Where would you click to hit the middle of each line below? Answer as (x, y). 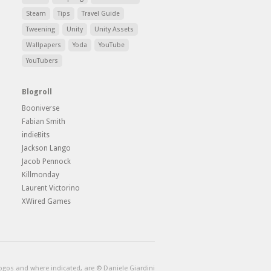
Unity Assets (116, 29)
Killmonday (41, 175)
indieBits (36, 135)
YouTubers (43, 61)
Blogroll (37, 92)
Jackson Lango (46, 148)
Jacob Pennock (46, 162)
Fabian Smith (44, 122)
